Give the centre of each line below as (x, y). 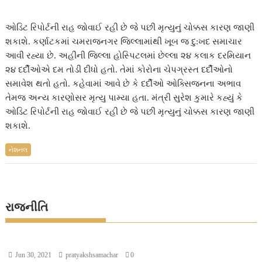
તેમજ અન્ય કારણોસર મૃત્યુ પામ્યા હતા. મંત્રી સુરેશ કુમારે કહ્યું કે (124, 98)
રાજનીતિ (27, 207)
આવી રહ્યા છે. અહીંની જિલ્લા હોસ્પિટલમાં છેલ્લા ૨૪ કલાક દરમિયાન (128, 56)
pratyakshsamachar (91, 255)
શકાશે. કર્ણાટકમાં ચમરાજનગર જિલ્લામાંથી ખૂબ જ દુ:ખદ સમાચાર (124, 42)
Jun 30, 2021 (33, 255)
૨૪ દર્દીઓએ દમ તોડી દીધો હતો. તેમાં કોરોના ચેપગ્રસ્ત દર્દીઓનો (119, 70)
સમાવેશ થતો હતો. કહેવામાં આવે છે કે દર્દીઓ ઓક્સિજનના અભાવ (123, 84)
